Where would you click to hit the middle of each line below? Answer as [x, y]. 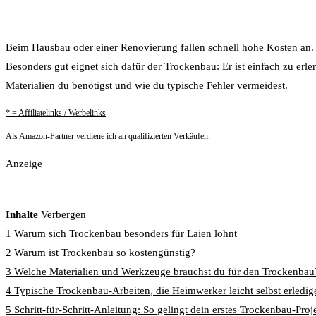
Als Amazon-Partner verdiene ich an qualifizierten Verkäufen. [108, 136]
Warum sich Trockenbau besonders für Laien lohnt [126, 233]
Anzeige [24, 163]
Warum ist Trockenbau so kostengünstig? [105, 252]
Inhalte [22, 214]
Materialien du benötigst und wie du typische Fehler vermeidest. [147, 85]
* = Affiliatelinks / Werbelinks [56, 113]
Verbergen [63, 214]
